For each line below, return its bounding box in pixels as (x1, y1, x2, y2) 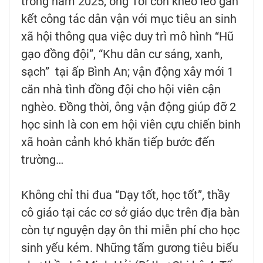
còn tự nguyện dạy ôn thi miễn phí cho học (21, 222, 240, 237)
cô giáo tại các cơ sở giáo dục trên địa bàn (21, 205, 240, 220)
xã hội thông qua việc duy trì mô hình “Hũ (21, 29, 234, 43)
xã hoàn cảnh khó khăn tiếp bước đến (21, 134, 215, 149)
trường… (21, 152, 63, 167)
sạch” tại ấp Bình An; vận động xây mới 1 (21, 64, 234, 79)
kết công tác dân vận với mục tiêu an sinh (21, 11, 237, 26)
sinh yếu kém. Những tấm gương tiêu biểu (21, 240, 238, 255)
